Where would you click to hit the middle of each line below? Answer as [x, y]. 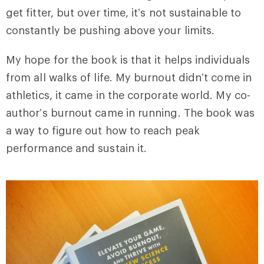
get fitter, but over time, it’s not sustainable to [124, 12]
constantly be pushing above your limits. [110, 30]
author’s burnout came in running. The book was [130, 112]
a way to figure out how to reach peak [103, 130]
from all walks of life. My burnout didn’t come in [129, 77]
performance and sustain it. [77, 148]
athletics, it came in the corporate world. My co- [128, 95]
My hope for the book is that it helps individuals [128, 59]
